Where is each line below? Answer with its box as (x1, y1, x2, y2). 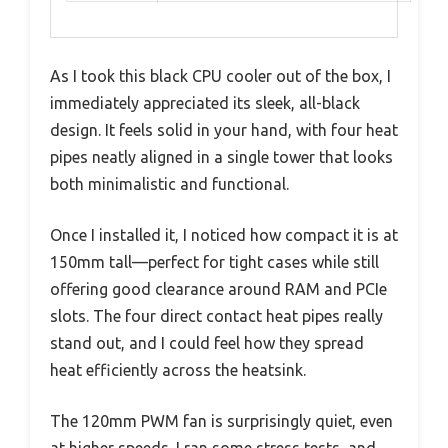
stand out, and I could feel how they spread (50, 333, 364, 352)
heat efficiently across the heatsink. (50, 360, 306, 379)
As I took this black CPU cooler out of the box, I (50, 66, 391, 85)
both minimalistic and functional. (50, 174, 289, 193)
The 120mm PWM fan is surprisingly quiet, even (50, 411, 393, 430)
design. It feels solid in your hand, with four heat (50, 120, 398, 139)
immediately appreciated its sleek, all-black (50, 93, 360, 112)
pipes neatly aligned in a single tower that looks (50, 147, 393, 166)
